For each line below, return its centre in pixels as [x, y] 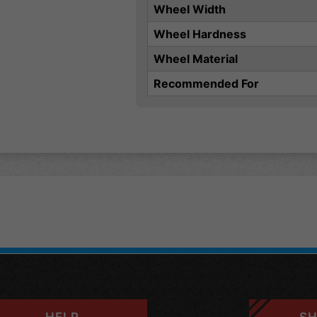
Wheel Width [190, 10]
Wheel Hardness [200, 34]
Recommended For [206, 84]
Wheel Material [196, 59]
